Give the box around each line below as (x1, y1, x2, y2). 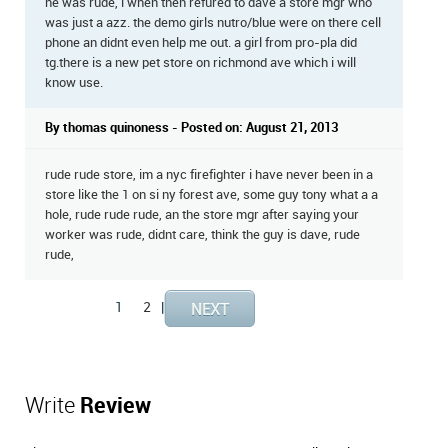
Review (80, 395, 151, 419)
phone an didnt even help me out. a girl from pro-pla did (45, 36, 357, 51)
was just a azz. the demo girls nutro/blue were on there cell (45, 16, 381, 31)
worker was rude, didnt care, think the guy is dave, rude (45, 228, 360, 243)
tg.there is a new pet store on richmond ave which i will (45, 56, 356, 71)
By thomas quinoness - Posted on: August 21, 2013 (45, 121, 338, 136)
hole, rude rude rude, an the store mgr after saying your (45, 208, 359, 223)
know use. (45, 76, 103, 91)
